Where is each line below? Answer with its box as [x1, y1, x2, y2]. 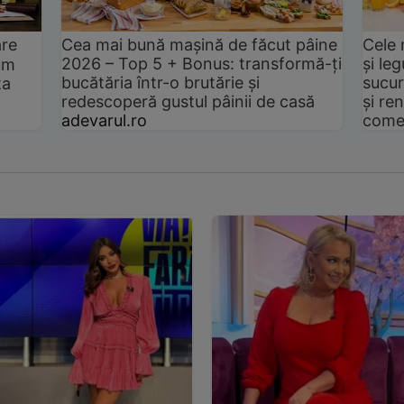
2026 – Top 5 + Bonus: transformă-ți [61, 53, 343, 73]
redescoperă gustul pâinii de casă [61, 91, 316, 111]
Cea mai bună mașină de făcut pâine [61, 34, 338, 54]
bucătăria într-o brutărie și [61, 72, 261, 92]
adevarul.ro [61, 110, 148, 130]
